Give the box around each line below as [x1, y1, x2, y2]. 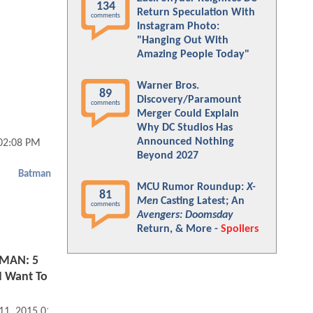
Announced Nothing [137, 136, 234, 147]
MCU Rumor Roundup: [137, 182, 247, 193]
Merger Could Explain [137, 108, 239, 119]
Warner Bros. [137, 80, 199, 92]
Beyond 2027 [137, 150, 198, 161]
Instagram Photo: [137, 21, 219, 32]
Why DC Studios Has [137, 122, 233, 133]
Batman [18, 169, 51, 180]
